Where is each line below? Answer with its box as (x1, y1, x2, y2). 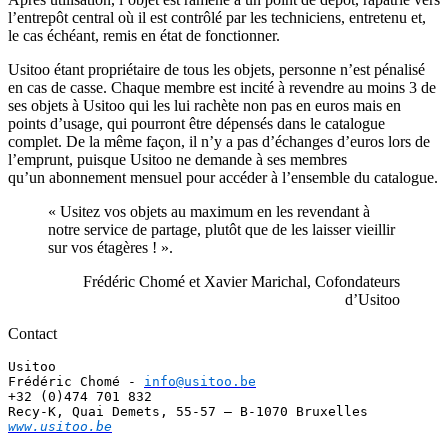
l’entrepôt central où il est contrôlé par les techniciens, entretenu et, (8, 9, 426, 27)
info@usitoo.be (144, 374, 256, 390)
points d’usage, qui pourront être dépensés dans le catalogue (8, 115, 385, 133)
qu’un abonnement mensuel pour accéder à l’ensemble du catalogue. (8, 169, 438, 187)
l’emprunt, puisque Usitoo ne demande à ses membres (8, 151, 347, 169)
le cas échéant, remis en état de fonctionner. (8, 27, 280, 45)
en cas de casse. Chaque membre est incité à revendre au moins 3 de (8, 79, 436, 97)
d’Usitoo (345, 291, 400, 309)
